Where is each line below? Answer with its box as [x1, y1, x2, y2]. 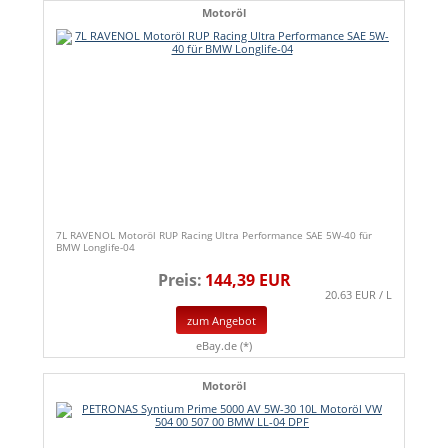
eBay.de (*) [196, 338, 252, 354]
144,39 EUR [204, 268, 291, 291]
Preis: [157, 268, 202, 291]
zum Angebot [187, 312, 256, 328]
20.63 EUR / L [325, 286, 392, 302]
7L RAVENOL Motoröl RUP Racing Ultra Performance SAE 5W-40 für [56, 227, 372, 242]
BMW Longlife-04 [56, 239, 135, 254]
